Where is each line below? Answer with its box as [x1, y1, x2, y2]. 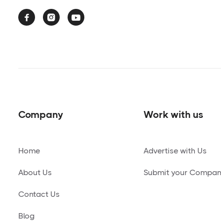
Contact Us [18, 189, 60, 199]
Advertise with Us [144, 146, 207, 155]
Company [18, 109, 63, 120]
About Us [18, 167, 52, 177]
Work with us [144, 109, 204, 120]
